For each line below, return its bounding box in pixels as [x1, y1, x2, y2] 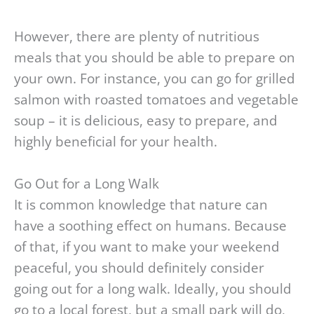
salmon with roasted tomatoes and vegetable [14, 90, 299, 109]
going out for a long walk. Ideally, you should [14, 280, 292, 299]
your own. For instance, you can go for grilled [14, 69, 295, 88]
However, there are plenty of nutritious [14, 27, 259, 46]
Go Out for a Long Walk [14, 175, 159, 193]
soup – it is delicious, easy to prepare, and [14, 111, 278, 130]
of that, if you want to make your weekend [14, 238, 280, 257]
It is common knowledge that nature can [14, 196, 268, 214]
